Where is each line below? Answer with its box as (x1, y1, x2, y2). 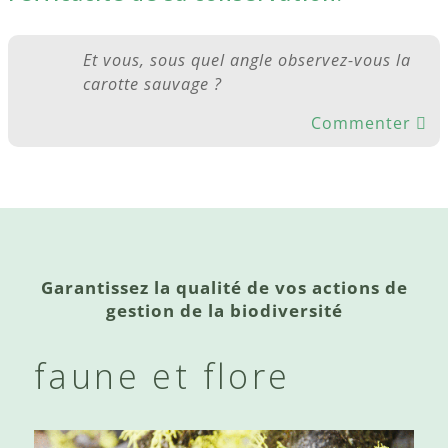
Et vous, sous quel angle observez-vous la (83, 48, 412, 71)
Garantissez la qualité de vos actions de (40, 276, 408, 300)
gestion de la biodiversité (105, 299, 343, 323)
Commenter (311, 112, 411, 135)
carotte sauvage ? (83, 72, 223, 95)
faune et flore (34, 353, 291, 400)
